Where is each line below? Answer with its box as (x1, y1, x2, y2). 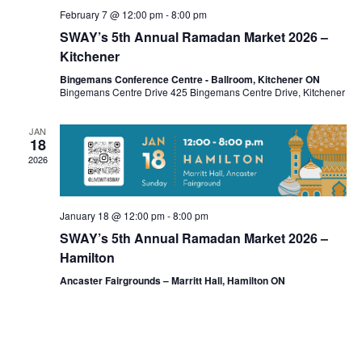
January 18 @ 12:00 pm (59, 208, 165, 222)
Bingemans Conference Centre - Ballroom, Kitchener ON (59, 72, 320, 87)
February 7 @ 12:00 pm (59, 7, 163, 22)
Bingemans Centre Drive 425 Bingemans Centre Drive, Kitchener (59, 85, 345, 99)
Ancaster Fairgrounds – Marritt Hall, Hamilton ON (59, 272, 285, 288)
